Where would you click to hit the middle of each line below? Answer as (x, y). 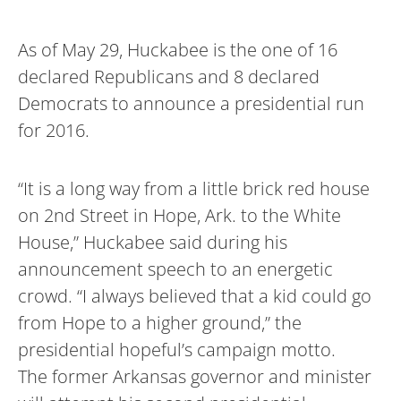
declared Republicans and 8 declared (169, 76)
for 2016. (54, 130)
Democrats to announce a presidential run (191, 103)
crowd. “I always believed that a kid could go (195, 295)
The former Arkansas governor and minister (195, 376)
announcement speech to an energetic (175, 269)
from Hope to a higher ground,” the (160, 322)
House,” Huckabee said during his (153, 242)
